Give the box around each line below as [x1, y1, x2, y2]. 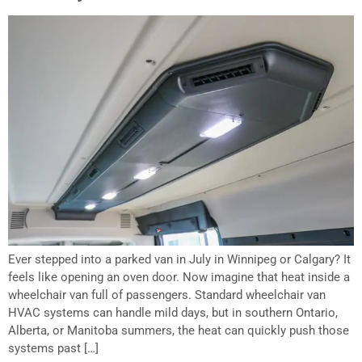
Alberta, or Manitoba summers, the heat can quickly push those [8, 323, 349, 339]
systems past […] [8, 341, 99, 356]
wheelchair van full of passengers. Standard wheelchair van [8, 288, 326, 303]
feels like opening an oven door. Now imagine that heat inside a [8, 270, 350, 285]
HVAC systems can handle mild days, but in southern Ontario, [8, 305, 338, 321]
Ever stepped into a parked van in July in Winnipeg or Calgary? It [8, 252, 351, 267]
